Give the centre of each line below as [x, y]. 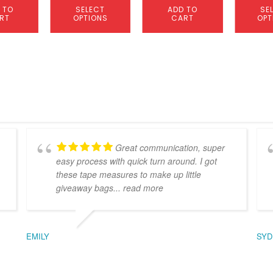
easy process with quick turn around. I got [136, 161]
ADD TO [183, 9]
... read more [138, 187]
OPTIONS [90, 18]
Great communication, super [170, 147]
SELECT [90, 9]
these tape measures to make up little [128, 174]
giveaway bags [84, 187]
